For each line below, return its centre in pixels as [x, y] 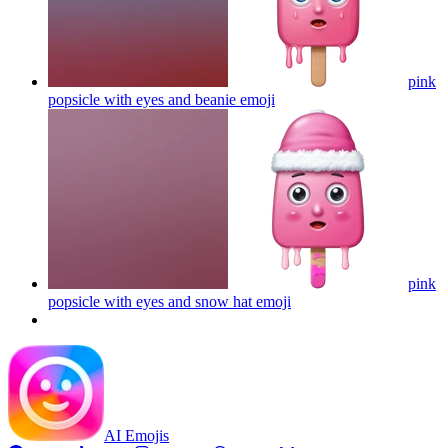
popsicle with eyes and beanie [142, 99]
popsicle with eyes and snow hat [150, 301]
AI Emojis [136, 435]
